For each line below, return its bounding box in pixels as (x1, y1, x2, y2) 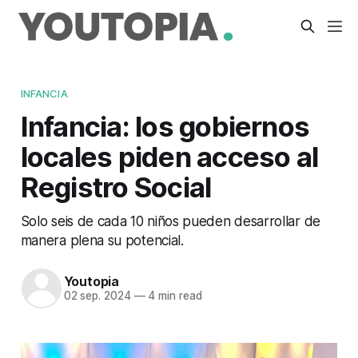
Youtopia (63, 273, 120, 290)
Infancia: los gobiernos (20, 109, 310, 143)
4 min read (145, 289, 202, 303)
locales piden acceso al (20, 139, 319, 173)
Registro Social (20, 169, 212, 204)
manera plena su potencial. (20, 231, 184, 249)
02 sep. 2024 (63, 289, 131, 303)
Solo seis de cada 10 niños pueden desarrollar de (20, 212, 320, 229)
